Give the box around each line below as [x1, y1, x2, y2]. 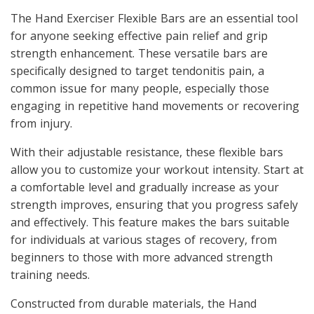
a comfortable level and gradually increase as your [11, 179, 279, 195]
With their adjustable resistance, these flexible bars [11, 144, 283, 160]
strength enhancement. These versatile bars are [11, 45, 268, 61]
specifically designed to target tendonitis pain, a [11, 62, 264, 78]
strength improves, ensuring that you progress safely [11, 196, 298, 212]
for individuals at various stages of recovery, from [11, 231, 277, 247]
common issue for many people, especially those [11, 80, 269, 96]
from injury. [11, 115, 72, 131]
